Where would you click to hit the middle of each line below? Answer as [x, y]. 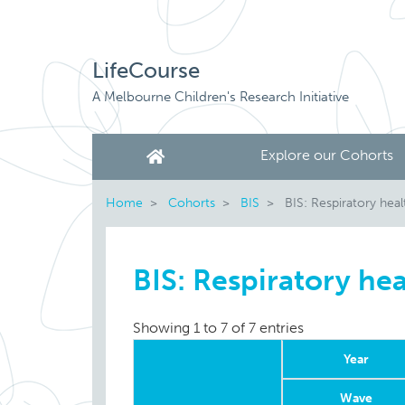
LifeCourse [146, 70]
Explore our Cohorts [327, 155]
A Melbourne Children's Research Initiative [221, 97]
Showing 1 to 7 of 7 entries [218, 328]
